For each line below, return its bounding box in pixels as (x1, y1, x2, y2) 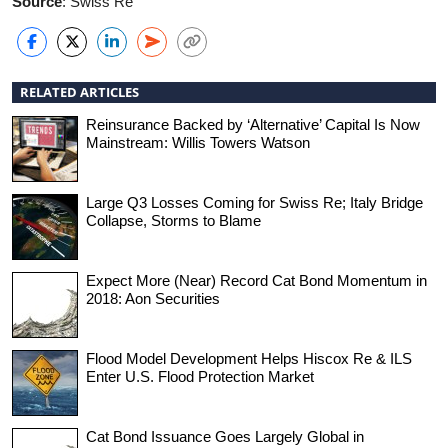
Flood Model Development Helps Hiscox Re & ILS (86, 349, 412, 367)
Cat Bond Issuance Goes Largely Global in (86, 427, 364, 445)
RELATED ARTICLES (20, 82, 139, 101)
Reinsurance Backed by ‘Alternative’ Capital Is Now (86, 115, 420, 133)
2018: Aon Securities (86, 289, 220, 307)
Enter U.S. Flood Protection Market (86, 367, 314, 385)
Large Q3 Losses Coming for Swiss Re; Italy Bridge (86, 193, 423, 211)
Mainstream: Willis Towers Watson (86, 133, 310, 151)
